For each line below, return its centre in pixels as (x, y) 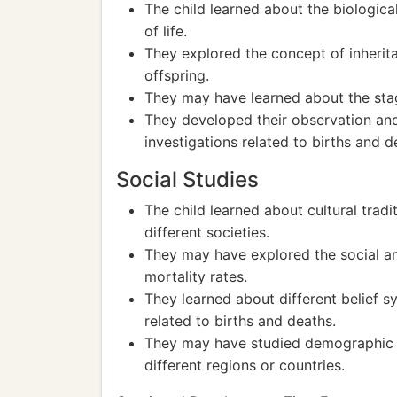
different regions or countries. (245, 365)
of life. (166, 31)
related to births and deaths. (240, 321)
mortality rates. (196, 276)
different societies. (207, 232)
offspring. (177, 75)
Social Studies (187, 179)
